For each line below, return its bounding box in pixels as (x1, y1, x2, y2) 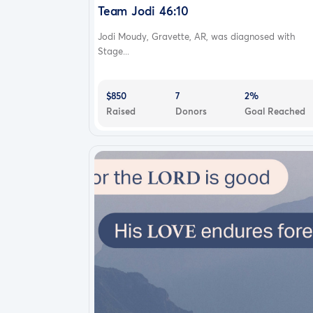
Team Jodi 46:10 (98, 2, 189, 19)
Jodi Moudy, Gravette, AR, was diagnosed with (98, 29, 296, 43)
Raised (106, 104, 136, 117)
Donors (175, 104, 207, 117)
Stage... (98, 44, 129, 57)
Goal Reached (244, 104, 305, 117)
